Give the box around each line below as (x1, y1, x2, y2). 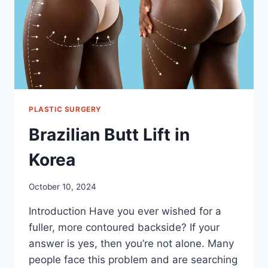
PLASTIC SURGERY (29, 105, 102, 114)
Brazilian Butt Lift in (29, 124, 190, 145)
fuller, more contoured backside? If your (29, 221, 220, 233)
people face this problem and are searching (29, 253, 237, 266)
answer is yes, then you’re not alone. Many (29, 237, 234, 249)
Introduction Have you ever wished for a (29, 205, 221, 217)
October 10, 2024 (29, 181, 96, 191)
